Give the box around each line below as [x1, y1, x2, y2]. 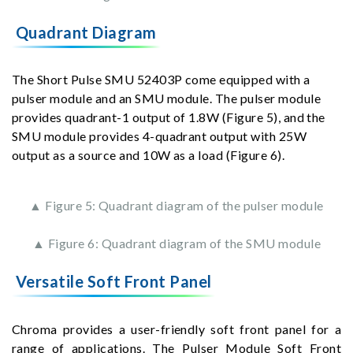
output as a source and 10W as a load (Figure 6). [12, 147, 285, 163]
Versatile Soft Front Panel [16, 272, 212, 292]
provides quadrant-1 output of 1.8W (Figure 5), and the [12, 110, 325, 125]
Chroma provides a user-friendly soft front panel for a [12, 321, 341, 337]
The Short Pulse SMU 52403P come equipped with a [12, 72, 310, 87]
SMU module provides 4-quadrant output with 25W [12, 128, 307, 144]
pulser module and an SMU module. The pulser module [12, 91, 321, 106]
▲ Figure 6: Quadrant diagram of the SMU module [32, 236, 321, 251]
